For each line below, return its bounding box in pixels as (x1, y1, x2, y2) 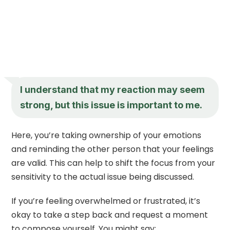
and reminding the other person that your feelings (11, 143, 214, 155)
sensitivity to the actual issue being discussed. (11, 170, 195, 183)
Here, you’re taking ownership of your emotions (11, 129, 202, 141)
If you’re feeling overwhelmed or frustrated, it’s (11, 195, 201, 207)
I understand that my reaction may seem (20, 84, 205, 95)
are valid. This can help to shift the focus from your (11, 157, 216, 169)
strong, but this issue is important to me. (20, 99, 203, 110)
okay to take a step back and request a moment (11, 208, 208, 221)
